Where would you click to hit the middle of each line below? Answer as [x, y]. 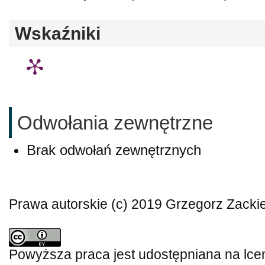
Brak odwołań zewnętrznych [114, 150]
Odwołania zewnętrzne [115, 123]
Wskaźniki [58, 33]
